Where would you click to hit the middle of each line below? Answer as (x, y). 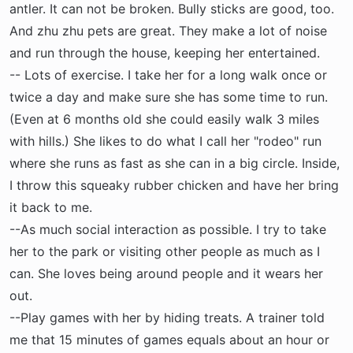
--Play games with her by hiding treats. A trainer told (167, 318)
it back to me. (51, 207)
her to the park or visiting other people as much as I (165, 251)
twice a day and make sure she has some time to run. (169, 97)
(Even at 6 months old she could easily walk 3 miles (164, 119)
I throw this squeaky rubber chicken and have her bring (174, 185)
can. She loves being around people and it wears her (166, 273)
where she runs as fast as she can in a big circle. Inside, (175, 163)
